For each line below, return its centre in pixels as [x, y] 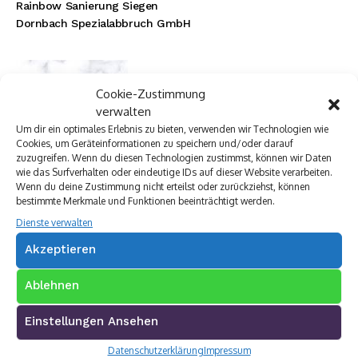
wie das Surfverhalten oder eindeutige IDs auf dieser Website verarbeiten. [174, 172]
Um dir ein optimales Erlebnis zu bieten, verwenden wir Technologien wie [172, 129]
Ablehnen [52, 285]
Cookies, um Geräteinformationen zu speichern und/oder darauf [155, 143]
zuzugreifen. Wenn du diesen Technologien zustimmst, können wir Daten [174, 157]
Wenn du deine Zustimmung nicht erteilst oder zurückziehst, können [163, 186]
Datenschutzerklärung [155, 350]
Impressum [227, 350]
